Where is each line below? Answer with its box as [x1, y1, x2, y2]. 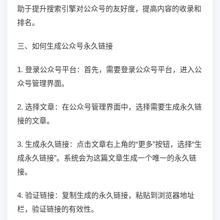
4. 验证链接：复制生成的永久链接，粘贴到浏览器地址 [17, 191, 194, 199]
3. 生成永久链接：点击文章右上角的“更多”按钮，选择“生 [17, 140, 202, 148]
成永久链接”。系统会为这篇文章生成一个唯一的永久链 [17, 154, 196, 162]
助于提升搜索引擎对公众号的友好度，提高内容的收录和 [17, 4, 201, 13]
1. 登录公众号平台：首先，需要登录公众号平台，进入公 [17, 65, 202, 74]
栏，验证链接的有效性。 [17, 205, 98, 213]
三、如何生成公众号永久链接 [17, 42, 113, 50]
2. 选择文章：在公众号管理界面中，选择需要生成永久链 [17, 103, 202, 111]
